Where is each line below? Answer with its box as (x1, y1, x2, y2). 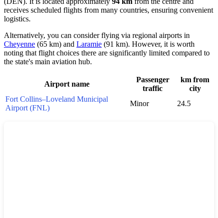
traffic (143, 84, 163, 92)
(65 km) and (35, 39, 76, 48)
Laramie (76, 39, 102, 48)
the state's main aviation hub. (4, 57, 92, 66)
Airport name (44, 79, 90, 88)
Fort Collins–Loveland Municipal (5, 94, 108, 103)
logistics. (4, 14, 31, 23)
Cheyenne (4, 39, 35, 48)
